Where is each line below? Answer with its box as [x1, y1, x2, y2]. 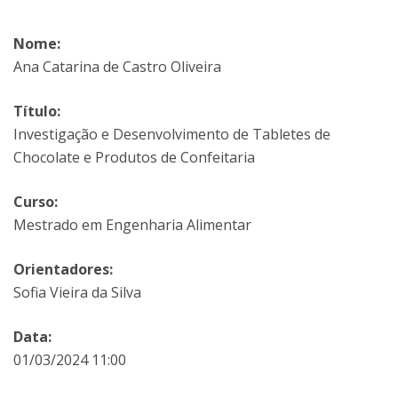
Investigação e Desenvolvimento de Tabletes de [13, 124, 330, 144]
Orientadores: [13, 259, 113, 279]
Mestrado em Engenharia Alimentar [13, 215, 251, 235]
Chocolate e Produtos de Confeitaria [13, 147, 255, 167]
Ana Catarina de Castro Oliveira [13, 57, 221, 76]
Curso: [13, 192, 58, 211]
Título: [13, 101, 60, 121]
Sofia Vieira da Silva [13, 283, 141, 302]
